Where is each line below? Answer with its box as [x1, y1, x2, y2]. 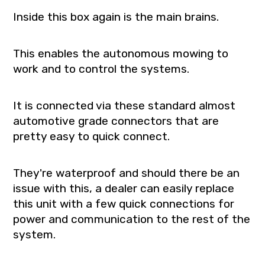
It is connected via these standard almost [13, 98, 236, 112]
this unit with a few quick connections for [13, 196, 235, 211]
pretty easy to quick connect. [13, 129, 170, 143]
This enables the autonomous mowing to [13, 46, 229, 60]
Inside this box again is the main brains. [13, 9, 219, 24]
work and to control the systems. [13, 62, 190, 76]
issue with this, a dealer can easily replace [13, 181, 235, 195]
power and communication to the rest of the [13, 212, 251, 226]
